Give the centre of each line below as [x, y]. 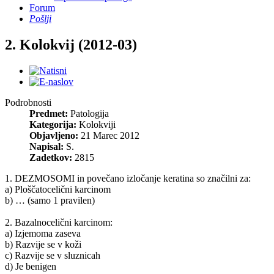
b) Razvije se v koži [43, 244]
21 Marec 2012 [109, 135]
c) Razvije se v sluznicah [53, 255]
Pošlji [40, 19]
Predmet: [49, 113]
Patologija [90, 113]
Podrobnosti [28, 102]
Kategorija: [53, 124]
